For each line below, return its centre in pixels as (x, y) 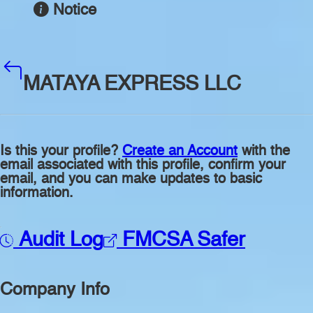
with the (264, 151)
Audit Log (58, 240)
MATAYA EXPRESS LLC (132, 85)
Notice (75, 11)
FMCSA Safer (181, 240)
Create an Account (180, 151)
